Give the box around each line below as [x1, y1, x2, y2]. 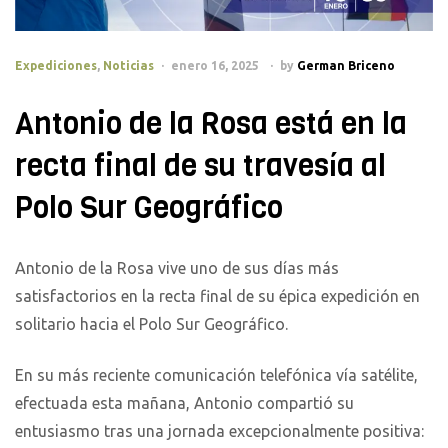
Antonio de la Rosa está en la [15, 104, 407, 145]
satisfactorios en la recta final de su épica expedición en [15, 287, 420, 306]
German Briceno [297, 59, 395, 73]
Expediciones [15, 59, 97, 73]
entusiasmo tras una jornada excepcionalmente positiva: [15, 421, 424, 440]
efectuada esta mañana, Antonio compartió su [15, 393, 354, 412]
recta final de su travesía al [15, 146, 386, 187]
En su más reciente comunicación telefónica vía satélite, [15, 365, 418, 384]
